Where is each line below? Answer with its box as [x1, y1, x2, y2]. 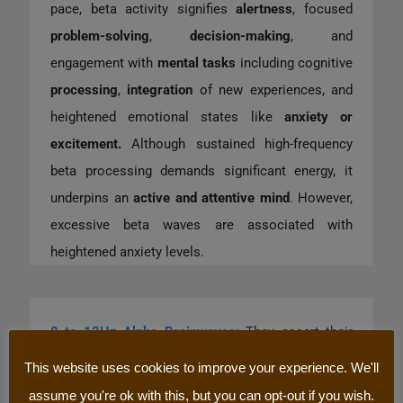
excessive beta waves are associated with [50, 216, 353, 233]
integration [127, 81, 193, 98]
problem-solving [50, 27, 149, 44]
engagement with [50, 54, 157, 71]
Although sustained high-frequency [121, 135, 353, 152]
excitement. [50, 135, 121, 152]
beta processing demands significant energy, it [50, 162, 353, 179]
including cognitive [239, 54, 354, 71]
